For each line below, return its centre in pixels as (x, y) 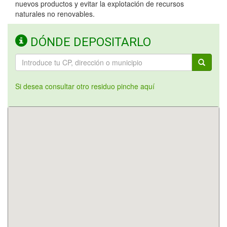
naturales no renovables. (55, 14)
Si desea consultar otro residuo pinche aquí (85, 86)
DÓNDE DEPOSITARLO (89, 42)
